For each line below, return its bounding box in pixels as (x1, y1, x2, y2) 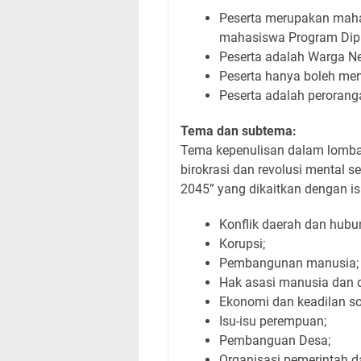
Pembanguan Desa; (219, 333, 330, 348)
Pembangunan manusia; (219, 255, 359, 271)
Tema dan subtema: (180, 123, 297, 139)
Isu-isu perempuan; (219, 313, 326, 329)
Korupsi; (219, 236, 265, 251)
